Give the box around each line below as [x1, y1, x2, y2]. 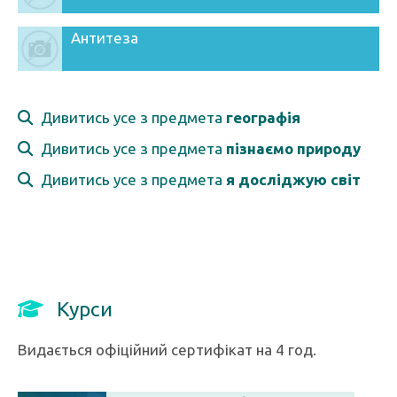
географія [226, 109, 300, 126]
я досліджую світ [226, 171, 361, 188]
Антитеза [71, 29, 138, 46]
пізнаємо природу [226, 140, 361, 157]
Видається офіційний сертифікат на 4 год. [18, 341, 316, 358]
